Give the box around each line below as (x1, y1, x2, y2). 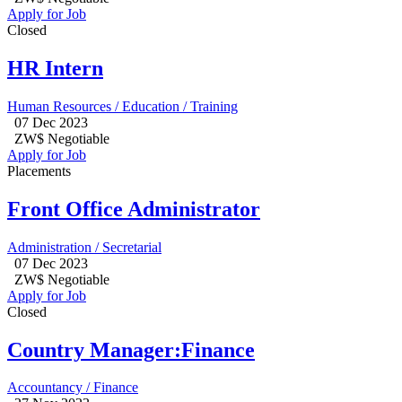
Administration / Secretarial (7, 239, 162, 255)
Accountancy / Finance (7, 380, 138, 396)
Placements (7, 162, 71, 179)
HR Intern (7, 56, 103, 80)
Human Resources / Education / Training (7, 98, 238, 114)
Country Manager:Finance (7, 337, 255, 362)
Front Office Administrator (7, 197, 260, 221)
